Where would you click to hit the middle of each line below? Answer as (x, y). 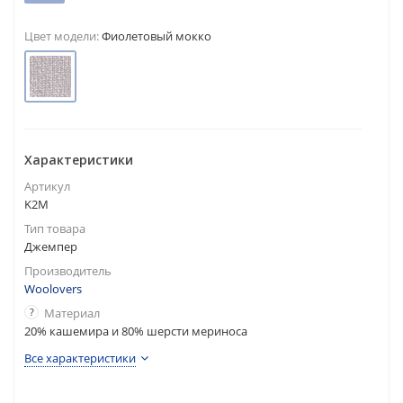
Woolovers (53, 289)
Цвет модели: (62, 36)
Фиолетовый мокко (155, 36)
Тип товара (55, 228)
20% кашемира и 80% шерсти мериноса (136, 331)
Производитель (68, 271)
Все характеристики (80, 358)
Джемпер (51, 246)
